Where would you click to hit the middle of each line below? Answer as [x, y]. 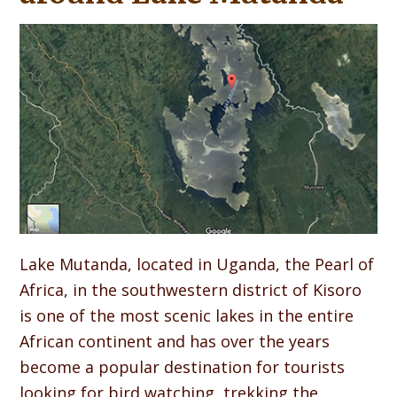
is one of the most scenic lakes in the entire [187, 316]
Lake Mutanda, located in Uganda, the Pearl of [197, 265]
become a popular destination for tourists [183, 367]
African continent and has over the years [175, 342]
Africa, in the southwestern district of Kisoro [191, 290]
